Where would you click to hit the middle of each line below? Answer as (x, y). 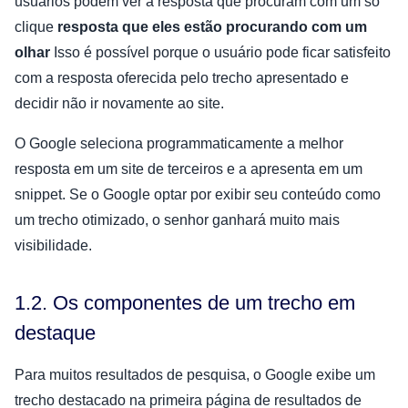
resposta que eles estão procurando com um (212, 26)
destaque (55, 332)
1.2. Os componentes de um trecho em (185, 302)
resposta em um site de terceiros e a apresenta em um (189, 168)
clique (36, 26)
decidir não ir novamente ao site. (119, 103)
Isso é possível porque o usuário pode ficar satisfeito (222, 52)
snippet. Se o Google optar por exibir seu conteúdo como (198, 194)
